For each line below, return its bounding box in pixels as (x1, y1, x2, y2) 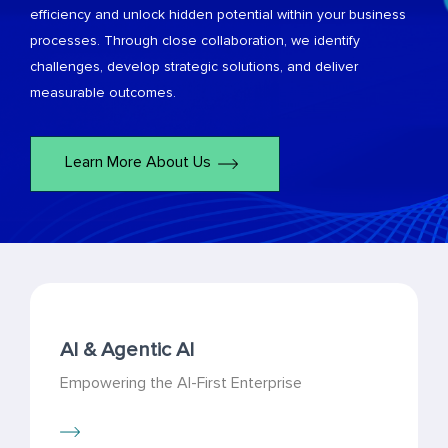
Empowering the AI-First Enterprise (60, 373, 302, 393)
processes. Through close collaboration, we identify (30, 32, 360, 49)
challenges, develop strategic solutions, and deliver (30, 58, 358, 75)
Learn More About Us (65, 152, 211, 172)
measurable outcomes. (30, 84, 176, 101)
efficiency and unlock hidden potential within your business (30, 6, 406, 23)
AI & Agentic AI (60, 337, 194, 362)
